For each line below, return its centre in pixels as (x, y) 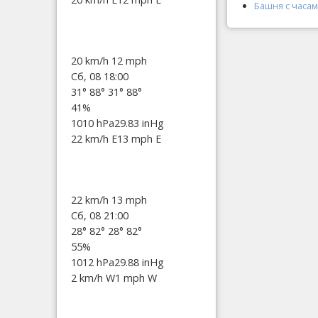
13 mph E (139, 138)
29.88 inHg (139, 262)
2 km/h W (93, 278)
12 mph (129, 60)
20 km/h (91, 60)
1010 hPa (93, 123)
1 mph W (136, 278)
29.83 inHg (139, 123)
